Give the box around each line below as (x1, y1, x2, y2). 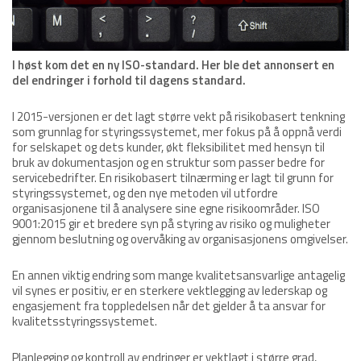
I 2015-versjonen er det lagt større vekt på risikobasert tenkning (12, 107, 345, 127)
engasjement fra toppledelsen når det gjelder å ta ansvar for (12, 297, 326, 316)
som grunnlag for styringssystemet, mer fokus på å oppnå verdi (12, 122, 342, 142)
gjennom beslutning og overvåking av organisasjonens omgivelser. (12, 230, 348, 249)
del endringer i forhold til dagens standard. (12, 71, 246, 90)
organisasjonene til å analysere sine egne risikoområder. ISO (12, 199, 320, 218)
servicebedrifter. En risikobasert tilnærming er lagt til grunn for (12, 168, 334, 188)
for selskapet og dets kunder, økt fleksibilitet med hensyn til (12, 138, 325, 157)
